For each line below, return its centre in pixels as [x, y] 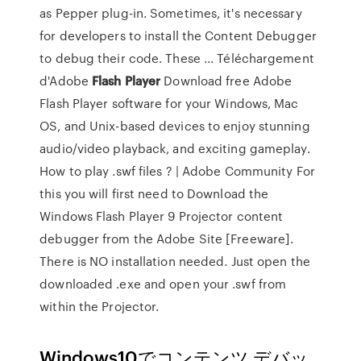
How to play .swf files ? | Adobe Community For [177, 171]
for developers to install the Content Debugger [178, 35]
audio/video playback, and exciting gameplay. [175, 148]
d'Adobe [66, 81]
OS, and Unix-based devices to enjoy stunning [175, 126]
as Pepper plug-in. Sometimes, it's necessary [171, 13]
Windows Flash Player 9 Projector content [162, 216]
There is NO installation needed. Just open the [175, 261]
